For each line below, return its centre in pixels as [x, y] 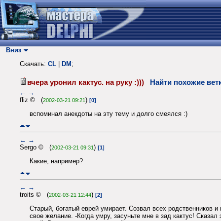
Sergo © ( [36, 147]
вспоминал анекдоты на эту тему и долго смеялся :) [109, 114]
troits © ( [34, 194]
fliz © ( [31, 100]
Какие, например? [56, 161]
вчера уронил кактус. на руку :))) [89, 82]
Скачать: [34, 64]
